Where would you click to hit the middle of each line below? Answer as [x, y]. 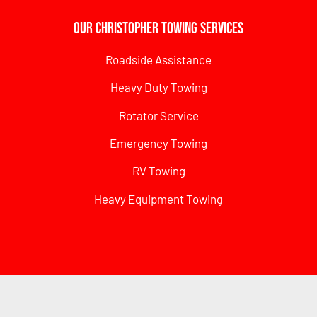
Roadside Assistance [158, 59]
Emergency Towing [158, 143]
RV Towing [158, 171]
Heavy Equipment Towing [158, 198]
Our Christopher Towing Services [158, 28]
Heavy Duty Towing [158, 87]
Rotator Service [158, 115]
